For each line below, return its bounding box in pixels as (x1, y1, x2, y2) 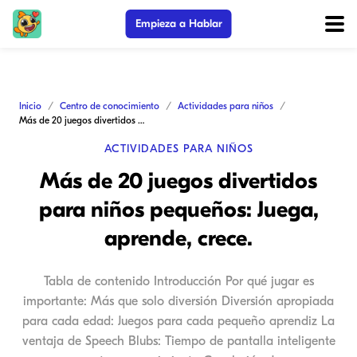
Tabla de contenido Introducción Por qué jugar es (43, 274, 314, 288)
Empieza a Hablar (135, 17, 222, 30)
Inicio (19, 100, 41, 112)
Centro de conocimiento (60, 100, 159, 112)
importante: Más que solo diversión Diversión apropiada (23, 294, 334, 308)
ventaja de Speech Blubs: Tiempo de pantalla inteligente (22, 334, 335, 348)
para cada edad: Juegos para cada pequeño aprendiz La (22, 314, 335, 328)
